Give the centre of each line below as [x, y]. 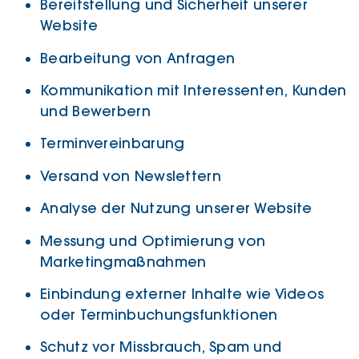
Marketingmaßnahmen [123, 262]
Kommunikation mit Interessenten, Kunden [194, 90]
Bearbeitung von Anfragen [138, 58]
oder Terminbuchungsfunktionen [159, 315]
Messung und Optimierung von [153, 241]
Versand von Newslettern [131, 176]
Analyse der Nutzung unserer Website [176, 209]
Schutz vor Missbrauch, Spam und [161, 347]
